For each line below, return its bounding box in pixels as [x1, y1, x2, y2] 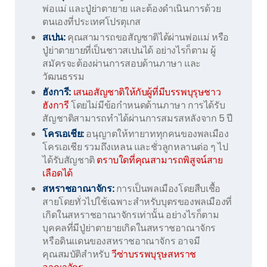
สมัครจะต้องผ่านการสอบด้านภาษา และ [42, 56, 201, 70]
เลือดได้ [42, 166, 73, 180]
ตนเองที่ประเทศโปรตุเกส [42, 14, 141, 29]
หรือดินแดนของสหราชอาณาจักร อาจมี [42, 234, 200, 248]
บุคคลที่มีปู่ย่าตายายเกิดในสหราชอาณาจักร [42, 221, 216, 235]
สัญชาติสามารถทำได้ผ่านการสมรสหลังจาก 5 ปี [42, 111, 232, 125]
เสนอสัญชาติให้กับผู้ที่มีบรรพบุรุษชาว [73, 85, 221, 99]
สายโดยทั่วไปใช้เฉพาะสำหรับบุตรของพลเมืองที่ [42, 194, 232, 209]
